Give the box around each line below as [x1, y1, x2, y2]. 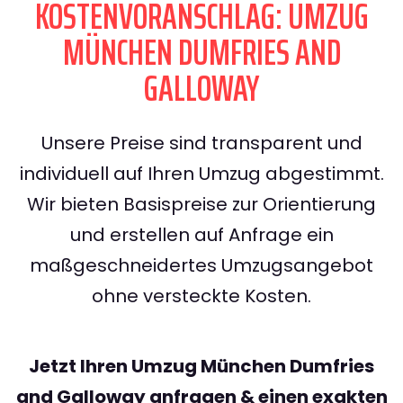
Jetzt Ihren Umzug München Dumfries [29, 354, 374, 380]
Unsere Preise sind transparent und [40, 130, 363, 157]
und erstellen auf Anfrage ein [69, 222, 334, 248]
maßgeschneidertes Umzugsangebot [30, 253, 373, 279]
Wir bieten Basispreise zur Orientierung [27, 192, 376, 218]
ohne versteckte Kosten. [92, 283, 311, 309]
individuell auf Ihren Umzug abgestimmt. [19, 161, 384, 187]
